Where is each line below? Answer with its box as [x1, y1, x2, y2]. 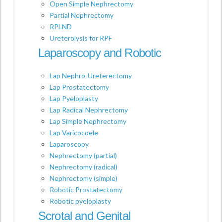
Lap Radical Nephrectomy [50, 106, 128, 114]
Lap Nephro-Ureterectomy [50, 71, 132, 80]
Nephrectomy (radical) [50, 163, 118, 171]
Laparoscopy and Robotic [38, 46, 162, 60]
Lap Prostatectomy [50, 83, 110, 92]
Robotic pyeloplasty [50, 197, 111, 206]
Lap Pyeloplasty [50, 94, 99, 103]
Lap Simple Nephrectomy [50, 117, 127, 126]
